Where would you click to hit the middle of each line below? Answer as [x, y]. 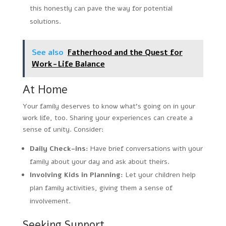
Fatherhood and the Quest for [125, 52]
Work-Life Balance [68, 64]
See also [47, 52]
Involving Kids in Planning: [76, 175]
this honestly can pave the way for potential [101, 8]
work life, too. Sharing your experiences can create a [107, 118]
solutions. [45, 21]
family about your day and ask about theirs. [99, 161]
